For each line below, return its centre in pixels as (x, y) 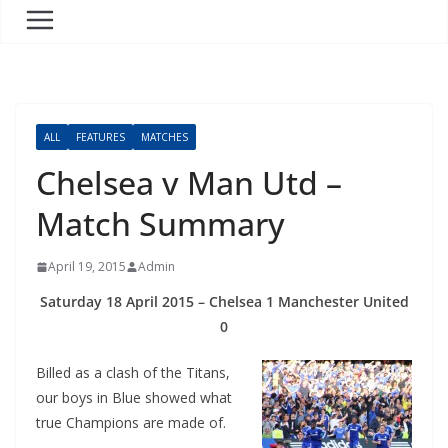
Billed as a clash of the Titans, (133, 372)
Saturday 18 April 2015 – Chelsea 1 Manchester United (224, 301)
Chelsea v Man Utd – (189, 182)
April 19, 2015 (87, 266)
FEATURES (100, 137)
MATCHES (164, 137)
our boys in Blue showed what (134, 397)
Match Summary (160, 223)
